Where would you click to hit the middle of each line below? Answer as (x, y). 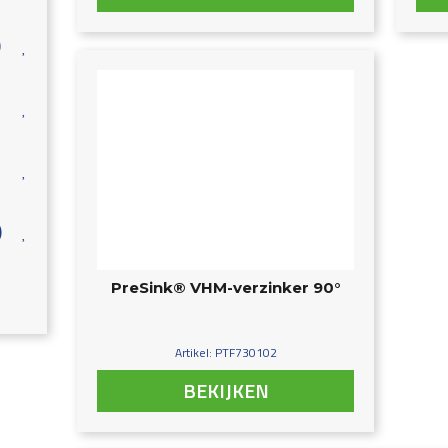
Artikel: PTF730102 (225, 353)
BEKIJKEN (225, 391)
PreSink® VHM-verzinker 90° (226, 288)
